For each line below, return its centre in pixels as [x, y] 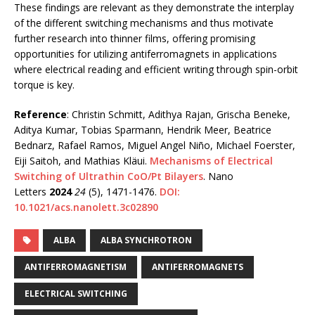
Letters [32, 192]
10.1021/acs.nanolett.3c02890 [86, 207]
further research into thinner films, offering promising [135, 39]
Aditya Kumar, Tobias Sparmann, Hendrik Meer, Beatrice [143, 130]
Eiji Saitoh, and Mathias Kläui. [82, 161]
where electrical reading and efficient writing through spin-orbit [156, 70]
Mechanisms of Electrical [211, 161]
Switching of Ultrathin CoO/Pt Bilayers [109, 176]
